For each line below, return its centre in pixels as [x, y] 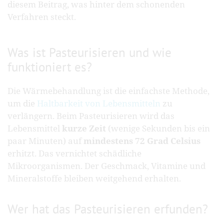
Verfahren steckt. [42, 17]
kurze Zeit [84, 128]
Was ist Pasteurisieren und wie [89, 53]
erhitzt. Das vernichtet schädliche [74, 153]
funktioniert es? [50, 67]
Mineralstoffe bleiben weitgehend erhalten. [94, 178]
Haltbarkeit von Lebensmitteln [99, 103]
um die [22, 103]
